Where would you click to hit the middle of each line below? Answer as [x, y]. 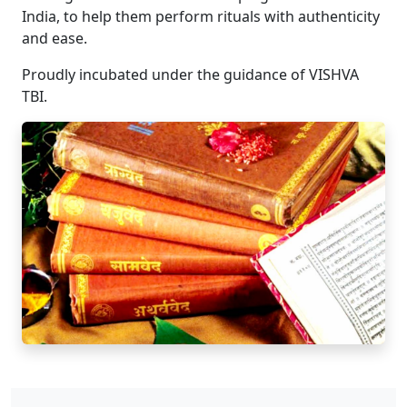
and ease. [55, 38]
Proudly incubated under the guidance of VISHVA [190, 74]
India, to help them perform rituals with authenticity [201, 16]
